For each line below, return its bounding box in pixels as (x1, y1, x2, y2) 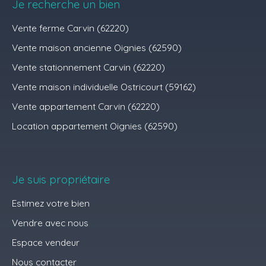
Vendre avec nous (12, 217, 88, 229)
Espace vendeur (12, 236, 80, 249)
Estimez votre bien (12, 197, 90, 210)
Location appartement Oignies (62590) (12, 120, 178, 132)
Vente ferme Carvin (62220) (12, 22, 129, 34)
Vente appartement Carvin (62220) (12, 100, 160, 113)
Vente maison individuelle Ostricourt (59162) (12, 81, 196, 93)
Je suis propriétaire (12, 172, 110, 187)
